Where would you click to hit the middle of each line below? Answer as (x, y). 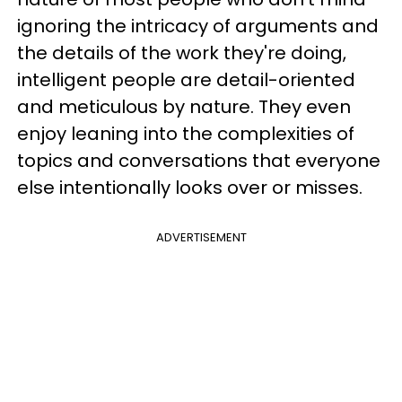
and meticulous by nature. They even (184, 107)
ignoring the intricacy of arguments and (198, 26)
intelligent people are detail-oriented (186, 80)
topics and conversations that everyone (199, 161)
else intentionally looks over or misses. (190, 188)
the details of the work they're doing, (182, 53)
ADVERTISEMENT (201, 237)
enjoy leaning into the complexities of (186, 134)
